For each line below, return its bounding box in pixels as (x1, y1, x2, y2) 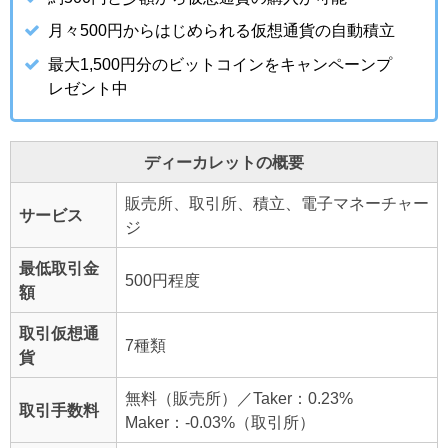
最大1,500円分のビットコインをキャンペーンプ (48, 55, 393, 72)
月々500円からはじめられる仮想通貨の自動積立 (48, 22, 396, 39)
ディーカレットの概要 (144, 154, 304, 171)
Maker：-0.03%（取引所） (125, 414, 315, 431)
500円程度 (125, 272, 200, 289)
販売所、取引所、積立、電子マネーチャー (125, 195, 429, 212)
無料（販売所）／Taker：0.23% (125, 390, 353, 407)
